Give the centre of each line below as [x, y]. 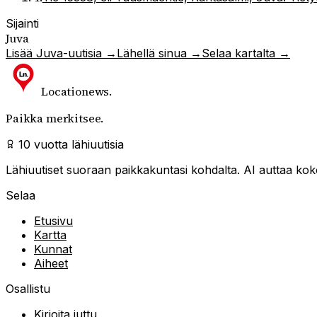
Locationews [75, 91]
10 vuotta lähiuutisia [69, 144]
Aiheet [51, 263]
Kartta [50, 235]
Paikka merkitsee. [55, 118]
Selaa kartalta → [246, 53]
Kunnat [53, 249]
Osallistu [28, 288]
